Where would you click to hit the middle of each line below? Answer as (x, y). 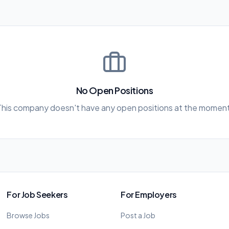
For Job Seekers (37, 194)
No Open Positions (114, 90)
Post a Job (138, 215)
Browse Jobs (28, 215)
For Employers (148, 194)
